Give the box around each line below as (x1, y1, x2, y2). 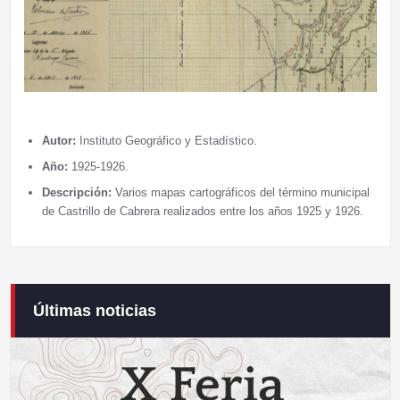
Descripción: (41, 185, 115, 199)
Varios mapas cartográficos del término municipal (114, 185, 370, 199)
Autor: (41, 133, 76, 147)
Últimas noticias (32, 301, 156, 320)
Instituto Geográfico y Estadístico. (75, 133, 257, 147)
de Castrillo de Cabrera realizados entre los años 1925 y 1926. (41, 204, 363, 218)
